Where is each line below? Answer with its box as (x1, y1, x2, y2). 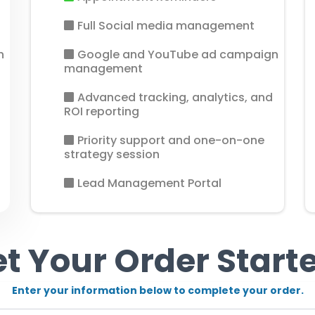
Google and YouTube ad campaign (77, 46, 278, 63)
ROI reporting (64, 103, 139, 120)
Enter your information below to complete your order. (11, 283, 304, 297)
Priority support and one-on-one (77, 132, 264, 148)
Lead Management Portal (77, 175, 221, 191)
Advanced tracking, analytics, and (77, 89, 273, 105)
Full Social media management (77, 18, 255, 34)
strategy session (64, 146, 160, 162)
